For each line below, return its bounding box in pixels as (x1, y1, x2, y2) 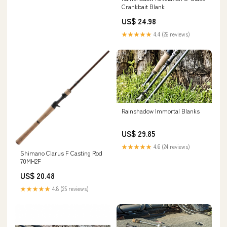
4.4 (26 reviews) (152, 29, 190, 38)
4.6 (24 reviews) (152, 142, 190, 151)
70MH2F (20, 156, 41, 165)
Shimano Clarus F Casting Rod (20, 148, 102, 157)
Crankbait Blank (122, 2, 165, 11)
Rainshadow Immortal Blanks (122, 106, 200, 116)
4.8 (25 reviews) (51, 184, 89, 193)
